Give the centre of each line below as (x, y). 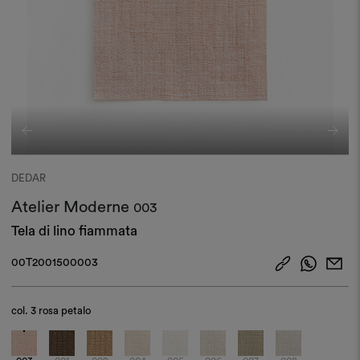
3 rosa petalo (61, 310)
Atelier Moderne (73, 207)
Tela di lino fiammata (75, 231)
